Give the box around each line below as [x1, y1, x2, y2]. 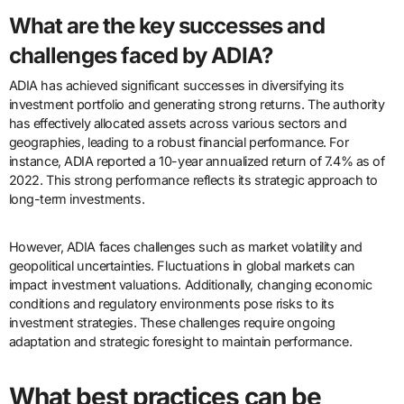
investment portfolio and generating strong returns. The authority [8, 96, 385, 113]
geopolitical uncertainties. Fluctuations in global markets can [8, 258, 355, 274]
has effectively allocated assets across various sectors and [8, 115, 347, 132]
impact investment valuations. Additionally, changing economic [8, 277, 372, 293]
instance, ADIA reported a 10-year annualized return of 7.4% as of [8, 153, 385, 170]
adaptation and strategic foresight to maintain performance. [8, 334, 353, 350]
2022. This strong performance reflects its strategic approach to [8, 172, 378, 188]
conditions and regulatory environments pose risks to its [8, 296, 335, 312]
